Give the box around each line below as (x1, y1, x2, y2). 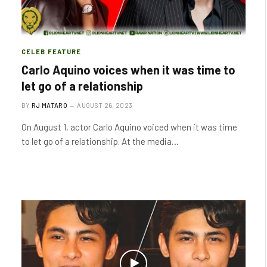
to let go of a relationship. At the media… (21, 136, 179, 147)
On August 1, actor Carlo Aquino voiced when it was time (21, 122, 237, 132)
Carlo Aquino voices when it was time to (21, 63, 235, 77)
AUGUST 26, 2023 (77, 101, 133, 109)
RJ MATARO (32, 101, 67, 109)
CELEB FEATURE (21, 48, 82, 55)
